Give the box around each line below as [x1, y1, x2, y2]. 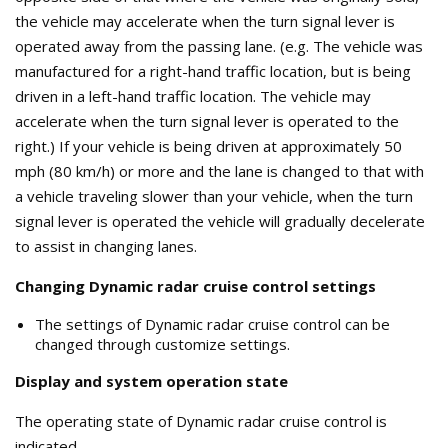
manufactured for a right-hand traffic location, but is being [15, 60, 411, 81]
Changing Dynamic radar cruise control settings [15, 275, 376, 296]
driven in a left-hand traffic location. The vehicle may [15, 85, 371, 106]
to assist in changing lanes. [15, 235, 197, 256]
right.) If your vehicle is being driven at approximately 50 [15, 135, 402, 156]
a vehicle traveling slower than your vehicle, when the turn [15, 185, 413, 206]
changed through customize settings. [35, 333, 290, 354]
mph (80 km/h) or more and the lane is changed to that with [15, 160, 424, 181]
